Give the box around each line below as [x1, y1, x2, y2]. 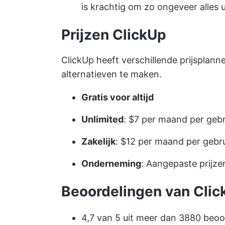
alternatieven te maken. [61, 68, 162, 79]
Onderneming [81, 158, 141, 169]
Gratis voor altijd [81, 91, 154, 102]
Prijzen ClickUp [61, 26, 166, 43]
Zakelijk [81, 136, 116, 147]
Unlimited [81, 114, 124, 125]
